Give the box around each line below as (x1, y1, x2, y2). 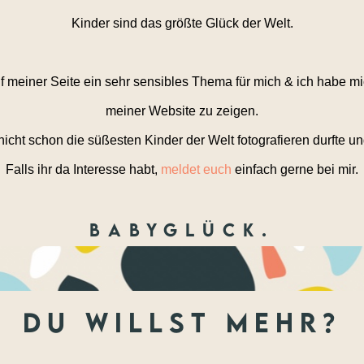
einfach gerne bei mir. (232, 162, 358, 176)
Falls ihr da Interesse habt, (6, 162, 161, 176)
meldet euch (161, 162, 232, 176)
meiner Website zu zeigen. (106, 104, 258, 118)
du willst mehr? (23, 306, 341, 338)
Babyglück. (89, 219, 275, 240)
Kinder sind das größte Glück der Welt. (71, 16, 293, 30)
